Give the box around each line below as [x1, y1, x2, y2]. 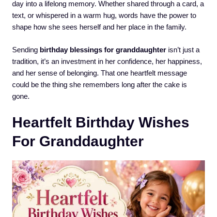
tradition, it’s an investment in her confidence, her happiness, [12, 57, 202, 65]
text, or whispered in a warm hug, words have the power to [12, 11, 196, 19]
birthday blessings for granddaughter [40, 45, 166, 54]
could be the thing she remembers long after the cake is [12, 80, 187, 89]
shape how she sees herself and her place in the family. [12, 23, 186, 31]
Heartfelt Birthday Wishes [12, 114, 189, 130]
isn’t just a [166, 45, 200, 54]
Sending [12, 45, 40, 54]
